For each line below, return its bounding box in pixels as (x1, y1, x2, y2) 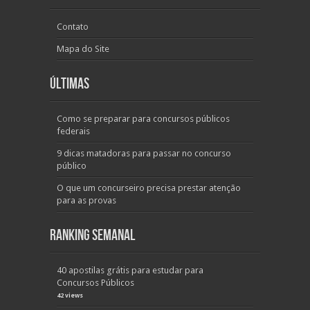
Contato (57, 21, 89, 32)
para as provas (57, 195, 116, 206)
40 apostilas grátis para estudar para (57, 265, 203, 275)
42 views (57, 292, 83, 299)
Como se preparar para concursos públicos (57, 113, 230, 124)
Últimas (50, 75, 89, 93)
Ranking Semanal (50, 226, 135, 245)
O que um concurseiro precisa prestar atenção (57, 183, 241, 193)
